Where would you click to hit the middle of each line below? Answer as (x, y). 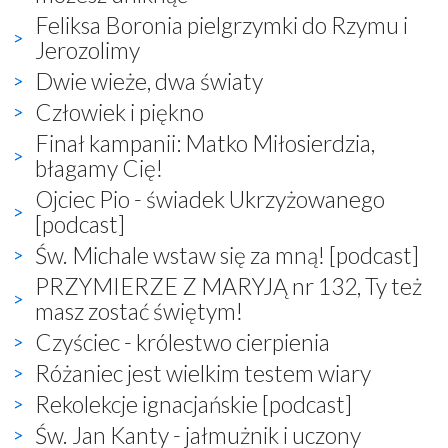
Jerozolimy (87, 49)
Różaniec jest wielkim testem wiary (203, 372)
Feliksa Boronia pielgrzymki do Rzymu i (221, 24)
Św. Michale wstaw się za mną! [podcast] (227, 254)
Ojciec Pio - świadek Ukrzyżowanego (210, 198)
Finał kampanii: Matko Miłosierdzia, (205, 142)
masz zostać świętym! (139, 310)
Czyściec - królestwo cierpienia (182, 341)
